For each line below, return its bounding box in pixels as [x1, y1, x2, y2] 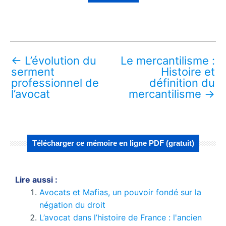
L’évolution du [22, 53, 96, 67]
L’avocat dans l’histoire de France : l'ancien [39, 212, 202, 222]
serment [11, 65, 54, 78]
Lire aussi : [15, 174, 58, 185]
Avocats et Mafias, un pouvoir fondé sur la [39, 187, 201, 197]
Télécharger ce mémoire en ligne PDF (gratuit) [32, 138, 194, 147]
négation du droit [39, 199, 105, 210]
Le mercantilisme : [121, 53, 215, 67]
